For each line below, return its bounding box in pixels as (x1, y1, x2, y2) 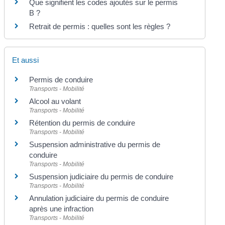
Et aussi (12, 55, 39, 64)
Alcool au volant (29, 96, 81, 105)
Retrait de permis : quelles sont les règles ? (29, 22, 171, 31)
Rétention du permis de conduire (29, 118, 136, 127)
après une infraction (29, 204, 94, 213)
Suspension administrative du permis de (29, 140, 161, 149)
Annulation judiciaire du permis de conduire (29, 193, 169, 202)
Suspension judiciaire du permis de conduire (29, 172, 174, 181)
